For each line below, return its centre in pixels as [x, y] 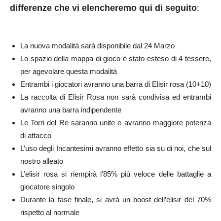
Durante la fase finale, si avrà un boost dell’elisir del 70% [116, 200]
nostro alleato [42, 161]
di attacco [36, 136]
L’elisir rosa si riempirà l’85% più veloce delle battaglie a [116, 174]
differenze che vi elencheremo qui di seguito [103, 8]
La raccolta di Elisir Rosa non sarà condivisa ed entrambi [116, 97]
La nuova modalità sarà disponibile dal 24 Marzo [97, 46]
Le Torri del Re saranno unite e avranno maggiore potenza [116, 123]
